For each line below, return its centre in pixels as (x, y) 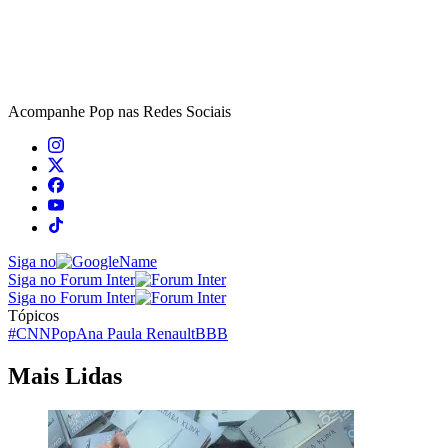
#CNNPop (42, 333)
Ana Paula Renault (135, 333)
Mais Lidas (65, 375)
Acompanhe (48, 111)
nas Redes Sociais (172, 111)
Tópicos (33, 315)
